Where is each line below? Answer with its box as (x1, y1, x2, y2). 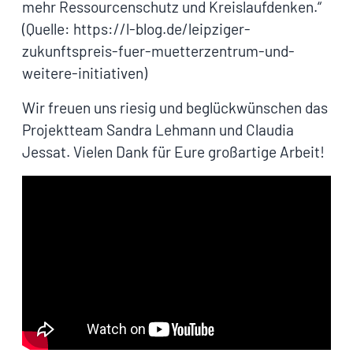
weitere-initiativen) (22, 63, 147, 82)
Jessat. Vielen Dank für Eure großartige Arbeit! (22, 142, 325, 161)
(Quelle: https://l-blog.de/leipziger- (22, 19, 251, 38)
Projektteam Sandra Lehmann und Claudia (22, 120, 294, 139)
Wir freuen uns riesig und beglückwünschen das (22, 98, 328, 117)
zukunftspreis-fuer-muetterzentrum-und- (22, 41, 295, 60)
